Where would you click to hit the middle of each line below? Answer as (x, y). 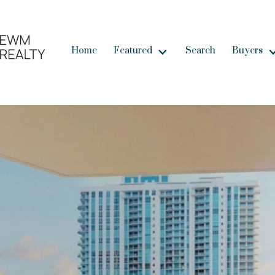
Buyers (247, 51)
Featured (133, 51)
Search (200, 51)
